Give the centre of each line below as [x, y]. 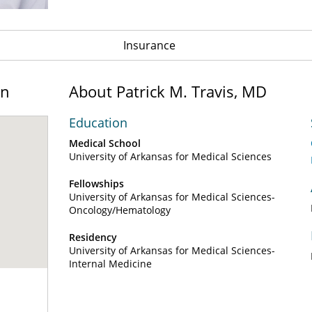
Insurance [149, 45]
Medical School [105, 143]
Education [98, 123]
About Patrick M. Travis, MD [168, 91]
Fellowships [96, 184]
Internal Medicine [110, 264]
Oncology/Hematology [120, 210]
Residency [93, 237]
